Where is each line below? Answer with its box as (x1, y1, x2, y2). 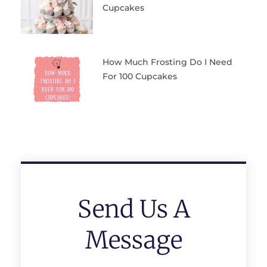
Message (85, 225, 182, 256)
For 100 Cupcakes (102, 70, 177, 82)
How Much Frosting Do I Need (102, 56, 232, 67)
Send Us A (77, 194, 190, 225)
